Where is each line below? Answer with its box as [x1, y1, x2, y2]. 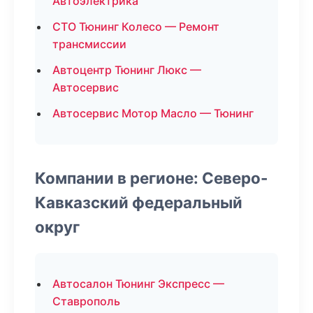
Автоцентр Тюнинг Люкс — [52, 63, 201, 77]
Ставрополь [52, 294, 120, 308]
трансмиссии [52, 37, 126, 51]
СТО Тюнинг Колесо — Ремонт [52, 20, 219, 34]
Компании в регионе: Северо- [35, 168, 268, 187]
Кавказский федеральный [35, 193, 242, 212]
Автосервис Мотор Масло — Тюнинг [52, 106, 254, 120]
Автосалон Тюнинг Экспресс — [52, 277, 224, 291]
